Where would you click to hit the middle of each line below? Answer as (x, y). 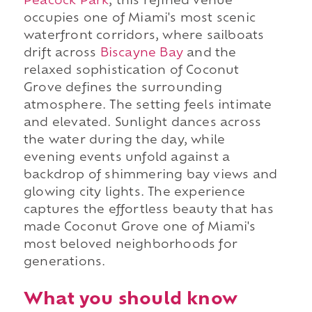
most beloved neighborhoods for (130, 245)
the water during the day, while (124, 140)
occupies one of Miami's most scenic (139, 18)
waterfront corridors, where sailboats (144, 36)
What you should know (130, 300)
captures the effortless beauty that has (148, 210)
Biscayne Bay (141, 53)
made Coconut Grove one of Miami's (140, 227)
